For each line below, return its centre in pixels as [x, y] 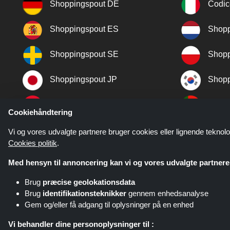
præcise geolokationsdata [89, 182]
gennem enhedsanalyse [167, 193]
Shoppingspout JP [83, 80]
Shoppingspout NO [85, 130]
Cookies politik [33, 143]
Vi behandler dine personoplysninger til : [81, 224]
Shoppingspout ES [84, 29]
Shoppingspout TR [84, 105]
